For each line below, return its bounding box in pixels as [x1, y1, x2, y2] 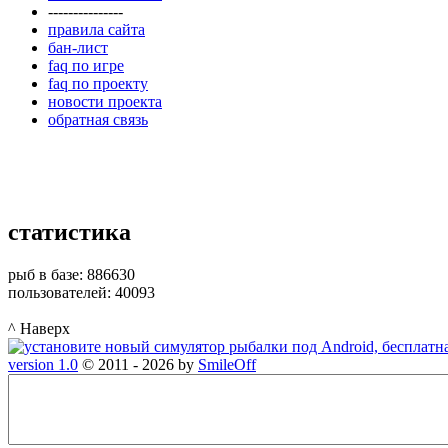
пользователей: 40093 [8, 283, 155, 301]
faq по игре [48, 56, 124, 74]
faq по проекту [48, 74, 148, 92]
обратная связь [48, 110, 148, 128]
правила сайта [48, 20, 145, 38]
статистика [8, 218, 131, 245]
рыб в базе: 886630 [8, 265, 135, 283]
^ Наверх [8, 319, 70, 337]
